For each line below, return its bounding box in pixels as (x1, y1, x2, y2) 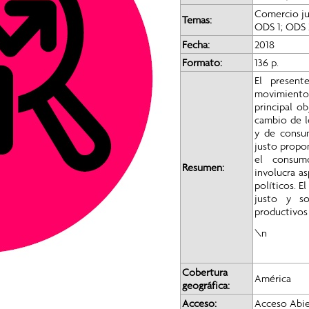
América (254, 272, 291, 284)
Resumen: (181, 161, 227, 173)
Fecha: (181, 38, 212, 50)
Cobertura (181, 266, 228, 278)
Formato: (181, 56, 225, 68)
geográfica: (181, 279, 232, 291)
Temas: (181, 13, 212, 26)
